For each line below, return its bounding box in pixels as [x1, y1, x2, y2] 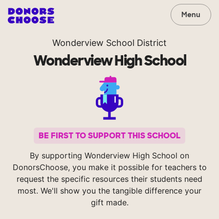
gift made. [90, 197, 129, 208]
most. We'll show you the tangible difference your [18, 186, 201, 196]
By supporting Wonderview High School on [30, 151, 189, 161]
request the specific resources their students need [17, 174, 202, 184]
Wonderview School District [52, 38, 167, 48]
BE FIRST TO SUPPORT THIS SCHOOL [39, 131, 180, 141]
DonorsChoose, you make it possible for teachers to [12, 162, 207, 173]
